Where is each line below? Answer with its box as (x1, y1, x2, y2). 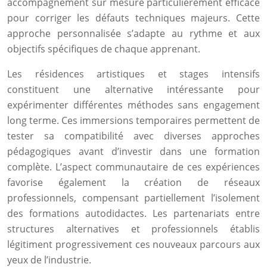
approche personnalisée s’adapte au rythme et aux (7, 27, 260, 40)
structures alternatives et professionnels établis (7, 222, 260, 235)
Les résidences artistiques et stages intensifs (7, 67, 260, 80)
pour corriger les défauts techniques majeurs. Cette (7, 11, 260, 24)
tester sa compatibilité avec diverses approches (7, 129, 260, 142)
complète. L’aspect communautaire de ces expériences (7, 160, 260, 173)
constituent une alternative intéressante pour (7, 83, 260, 96)
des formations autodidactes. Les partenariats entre (7, 207, 260, 220)
